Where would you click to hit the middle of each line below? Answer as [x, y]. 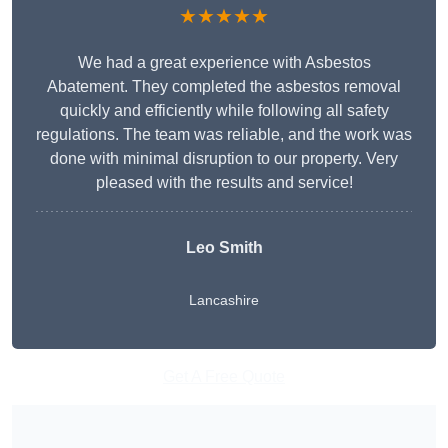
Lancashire [224, 300]
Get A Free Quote [224, 377]
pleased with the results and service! [224, 183]
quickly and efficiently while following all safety [224, 111]
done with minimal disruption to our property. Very [224, 159]
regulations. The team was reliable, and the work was [224, 135]
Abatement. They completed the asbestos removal [224, 87]
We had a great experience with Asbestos [224, 63]
